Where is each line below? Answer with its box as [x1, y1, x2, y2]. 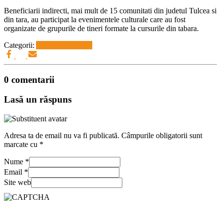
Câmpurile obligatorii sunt [119, 131, 202, 140]
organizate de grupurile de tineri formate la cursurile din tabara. [4, 24, 199, 33]
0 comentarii [4, 74, 54, 85]
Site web [4, 178, 31, 187]
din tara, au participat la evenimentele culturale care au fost [4, 15, 185, 24]
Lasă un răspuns [4, 94, 72, 105]
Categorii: [4, 40, 36, 49]
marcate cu [4, 140, 39, 149]
